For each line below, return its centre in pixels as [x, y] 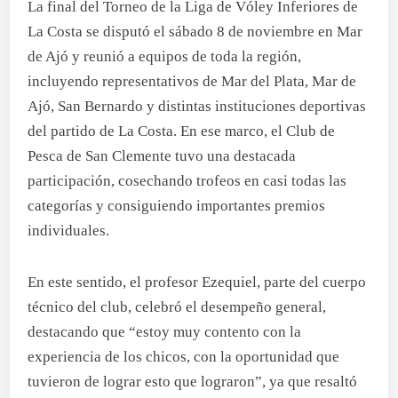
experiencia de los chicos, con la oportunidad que [184, 357]
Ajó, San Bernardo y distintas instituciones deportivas [197, 106]
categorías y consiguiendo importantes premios [177, 206]
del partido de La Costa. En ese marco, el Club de [182, 131]
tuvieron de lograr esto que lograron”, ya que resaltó [193, 382]
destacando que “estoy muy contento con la [165, 332]
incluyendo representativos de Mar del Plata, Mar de [192, 81]
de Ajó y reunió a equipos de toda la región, [165, 56]
